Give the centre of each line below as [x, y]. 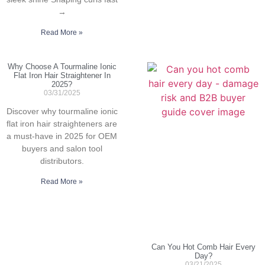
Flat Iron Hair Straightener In [62, 76]
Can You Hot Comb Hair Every [203, 247]
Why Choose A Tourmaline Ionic [62, 67]
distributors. [62, 161]
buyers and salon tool [62, 149]
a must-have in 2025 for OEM [62, 136]
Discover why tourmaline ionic [62, 112]
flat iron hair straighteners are [62, 124]
